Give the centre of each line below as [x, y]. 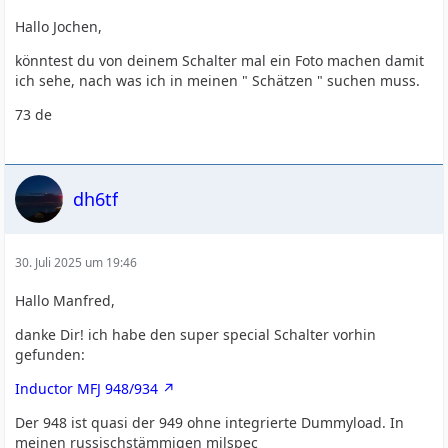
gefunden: [50, 354]
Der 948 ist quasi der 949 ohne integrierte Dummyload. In [210, 422]
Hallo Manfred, [65, 300]
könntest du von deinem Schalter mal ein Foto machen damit [220, 60]
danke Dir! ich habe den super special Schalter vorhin [196, 334]
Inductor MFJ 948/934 [87, 388]
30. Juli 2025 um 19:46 [76, 262]
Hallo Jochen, [59, 26]
